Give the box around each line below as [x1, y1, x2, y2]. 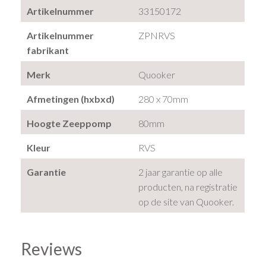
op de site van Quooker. [138, 195, 235, 207]
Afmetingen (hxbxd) [27, 93, 115, 104]
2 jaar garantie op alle [138, 166, 223, 178]
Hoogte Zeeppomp [27, 117, 112, 129]
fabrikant [27, 44, 69, 56]
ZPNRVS [138, 29, 176, 41]
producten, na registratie [138, 180, 238, 192]
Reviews [21, 238, 83, 259]
